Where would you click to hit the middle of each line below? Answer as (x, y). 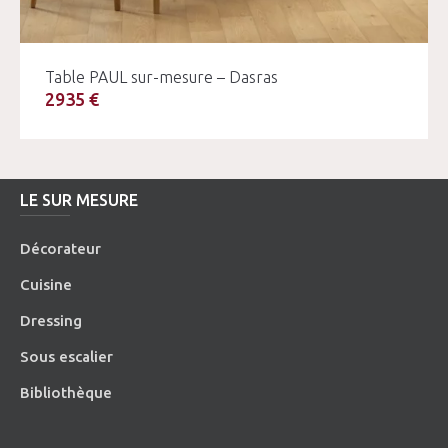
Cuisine (46, 284)
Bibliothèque (66, 392)
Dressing (51, 320)
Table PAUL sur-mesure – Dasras (161, 76)
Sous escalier (67, 356)
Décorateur (61, 248)
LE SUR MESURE (79, 199)
